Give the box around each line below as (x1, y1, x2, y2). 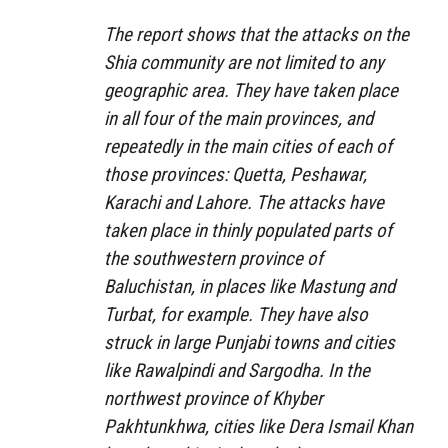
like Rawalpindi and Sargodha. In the (104, 359, 370, 383)
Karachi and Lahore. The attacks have (104, 191, 384, 215)
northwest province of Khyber (104, 387, 323, 411)
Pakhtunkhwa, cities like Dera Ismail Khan (104, 415, 413, 439)
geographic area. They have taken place (104, 79, 398, 103)
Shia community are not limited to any (104, 51, 384, 75)
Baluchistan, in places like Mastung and (104, 275, 395, 299)
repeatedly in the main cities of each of (104, 135, 392, 159)
